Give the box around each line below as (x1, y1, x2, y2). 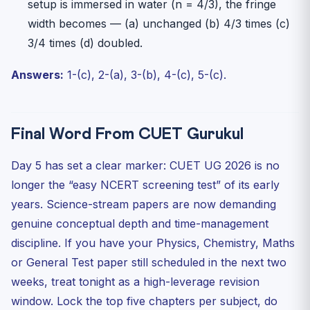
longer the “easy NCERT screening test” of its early (11, 177, 280, 192)
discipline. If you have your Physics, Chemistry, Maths (11, 235, 295, 250)
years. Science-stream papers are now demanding (11, 197, 276, 211)
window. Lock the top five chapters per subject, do (11, 293, 277, 308)
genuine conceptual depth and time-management (11, 216, 268, 230)
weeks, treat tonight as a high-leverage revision (11, 274, 259, 289)
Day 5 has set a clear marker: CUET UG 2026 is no (11, 158, 280, 172)
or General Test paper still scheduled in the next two (11, 255, 286, 269)
